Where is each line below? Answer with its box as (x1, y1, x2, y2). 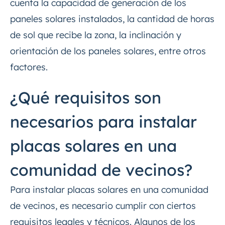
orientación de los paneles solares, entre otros (10, 45, 206, 57)
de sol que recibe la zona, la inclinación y (10, 29, 181, 41)
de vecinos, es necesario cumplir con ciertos (10, 200, 196, 212)
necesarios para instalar (10, 111, 197, 132)
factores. (10, 61, 48, 73)
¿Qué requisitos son (10, 87, 161, 108)
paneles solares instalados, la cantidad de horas (10, 13, 214, 25)
